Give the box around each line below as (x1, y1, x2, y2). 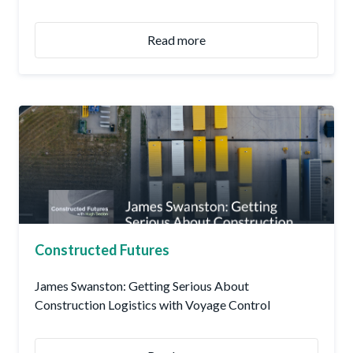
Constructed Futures (35, 241, 169, 259)
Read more (147, 32, 206, 48)
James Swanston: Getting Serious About (35, 278, 249, 294)
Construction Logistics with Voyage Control (35, 297, 270, 313)
